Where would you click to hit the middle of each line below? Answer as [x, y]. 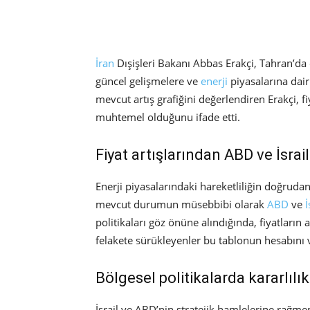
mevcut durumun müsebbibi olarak [181, 204]
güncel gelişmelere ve [148, 81]
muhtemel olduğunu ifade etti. [168, 117]
